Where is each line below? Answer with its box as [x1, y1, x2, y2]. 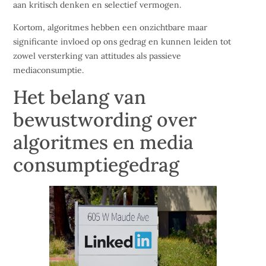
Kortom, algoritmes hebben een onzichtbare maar [13, 22, 208, 33]
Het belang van [13, 84, 147, 109]
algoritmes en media [13, 129, 194, 154]
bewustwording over [13, 107, 197, 132]
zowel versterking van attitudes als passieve [13, 50, 182, 62]
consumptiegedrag [13, 152, 180, 177]
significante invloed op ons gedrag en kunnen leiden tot [13, 36, 232, 47]
